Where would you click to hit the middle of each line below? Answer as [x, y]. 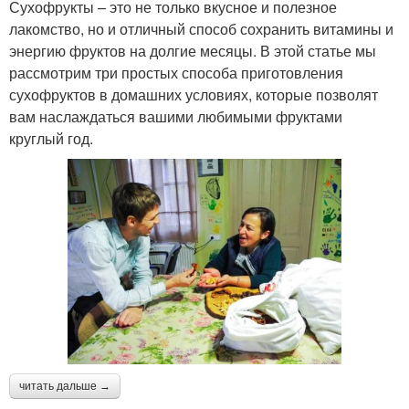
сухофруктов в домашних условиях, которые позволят [194, 95]
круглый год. [51, 139]
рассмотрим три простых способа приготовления [176, 73]
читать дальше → [65, 387]
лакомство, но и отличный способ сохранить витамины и [201, 29]
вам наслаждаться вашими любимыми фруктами [176, 117]
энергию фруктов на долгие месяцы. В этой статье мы [193, 51]
